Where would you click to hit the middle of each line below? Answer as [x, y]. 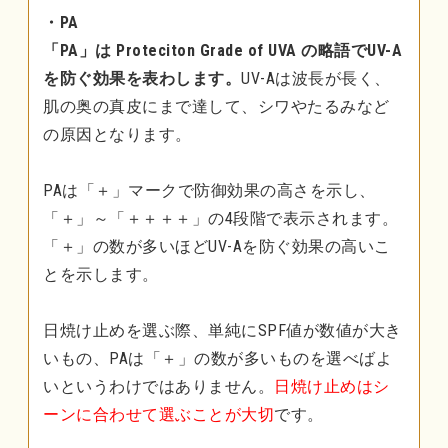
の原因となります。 [117, 134]
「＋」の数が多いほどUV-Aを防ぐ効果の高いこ [217, 246]
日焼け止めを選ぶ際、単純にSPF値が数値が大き [222, 330]
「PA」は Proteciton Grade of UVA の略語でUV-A [222, 50]
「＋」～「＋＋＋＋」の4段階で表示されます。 [220, 218]
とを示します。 [101, 274]
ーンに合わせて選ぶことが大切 [158, 414]
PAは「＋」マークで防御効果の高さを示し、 [209, 190]
